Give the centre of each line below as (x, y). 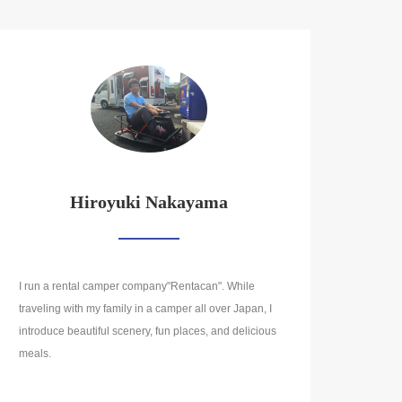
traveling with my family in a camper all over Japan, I (145, 309)
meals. (35, 354)
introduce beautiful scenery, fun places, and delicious (148, 332)
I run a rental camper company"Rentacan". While (137, 287)
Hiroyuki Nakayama (149, 202)
